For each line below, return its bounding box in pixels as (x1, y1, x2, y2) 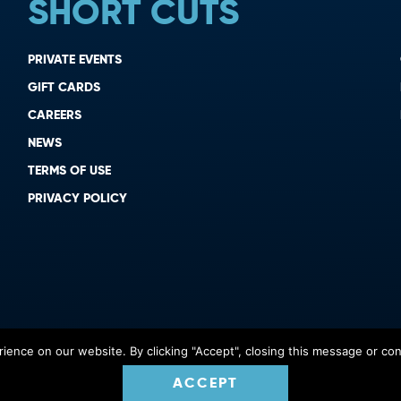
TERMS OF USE (27, 162, 111, 179)
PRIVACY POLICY (27, 190, 127, 207)
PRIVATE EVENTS (27, 51, 122, 68)
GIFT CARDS (27, 79, 100, 96)
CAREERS (27, 107, 81, 124)
